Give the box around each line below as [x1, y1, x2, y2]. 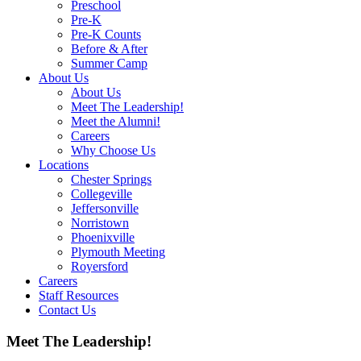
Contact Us [39, 303, 96, 317]
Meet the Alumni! [71, 114, 160, 128]
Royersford [71, 259, 128, 273]
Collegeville [71, 187, 132, 201]
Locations [39, 158, 89, 172]
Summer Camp [71, 56, 147, 70]
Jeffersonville [71, 201, 139, 215]
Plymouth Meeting [71, 245, 165, 259]
